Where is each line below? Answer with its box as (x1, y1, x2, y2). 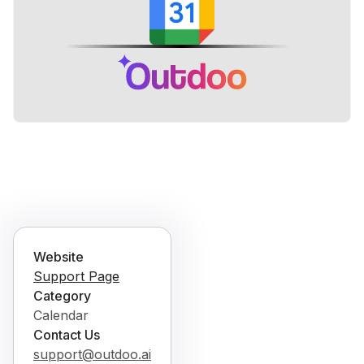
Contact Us (33, 326, 100, 343)
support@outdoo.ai (33, 345, 151, 362)
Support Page (33, 267, 119, 284)
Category (33, 287, 91, 304)
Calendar (33, 306, 89, 323)
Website (33, 248, 84, 265)
